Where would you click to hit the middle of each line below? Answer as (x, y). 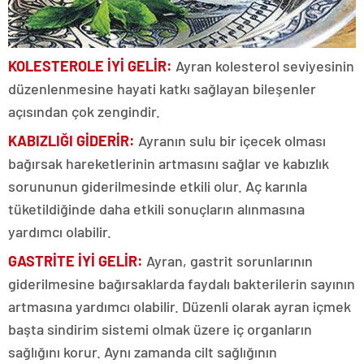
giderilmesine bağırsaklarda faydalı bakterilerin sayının (182, 284)
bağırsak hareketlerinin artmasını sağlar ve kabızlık (169, 164)
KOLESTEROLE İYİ (68, 66)
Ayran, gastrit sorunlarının (230, 261)
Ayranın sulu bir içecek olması (232, 141)
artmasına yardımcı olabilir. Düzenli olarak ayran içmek (180, 307)
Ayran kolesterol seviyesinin (265, 66)
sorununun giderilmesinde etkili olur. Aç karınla (158, 186)
